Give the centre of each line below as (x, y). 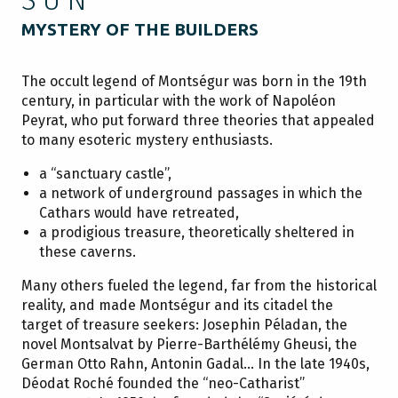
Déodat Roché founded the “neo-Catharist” (163, 383)
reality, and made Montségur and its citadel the (177, 305)
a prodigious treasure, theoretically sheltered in (197, 232)
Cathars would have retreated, (139, 212)
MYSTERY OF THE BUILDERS (140, 29)
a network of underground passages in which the (201, 193)
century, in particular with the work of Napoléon (179, 100)
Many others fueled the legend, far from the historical (199, 285)
